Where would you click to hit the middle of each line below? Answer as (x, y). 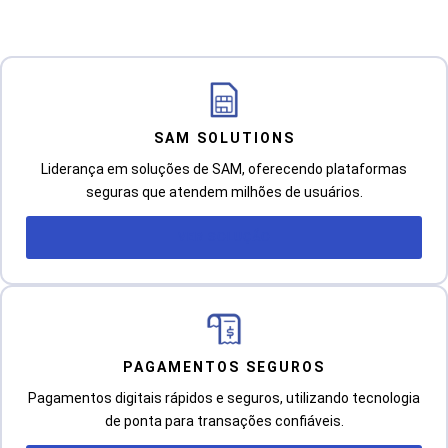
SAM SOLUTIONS (224, 137)
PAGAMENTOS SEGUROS (224, 366)
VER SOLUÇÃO (224, 236)
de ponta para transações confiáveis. (224, 420)
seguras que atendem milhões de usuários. (224, 191)
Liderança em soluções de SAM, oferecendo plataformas (224, 168)
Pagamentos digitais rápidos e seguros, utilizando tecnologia (224, 397)
